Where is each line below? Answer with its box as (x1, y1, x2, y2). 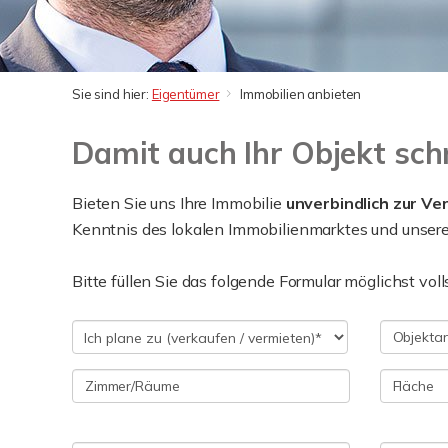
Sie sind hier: (72, 86, 152, 102)
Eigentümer (151, 86, 220, 102)
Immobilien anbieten (239, 86, 362, 102)
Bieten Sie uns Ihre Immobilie (72, 193, 286, 213)
